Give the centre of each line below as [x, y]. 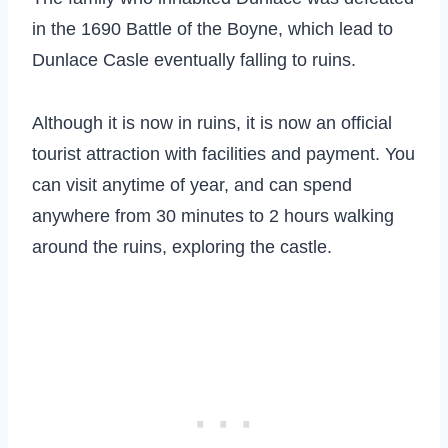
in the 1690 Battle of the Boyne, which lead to [212, 29]
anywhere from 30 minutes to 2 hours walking [213, 216]
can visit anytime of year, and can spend [192, 185]
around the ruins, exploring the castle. [182, 247]
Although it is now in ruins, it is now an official [212, 123]
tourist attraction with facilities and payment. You [223, 154]
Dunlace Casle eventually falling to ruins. [194, 60]
